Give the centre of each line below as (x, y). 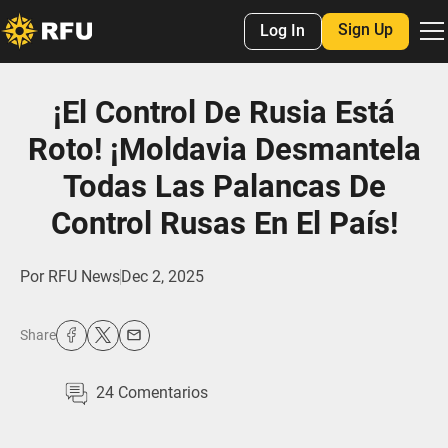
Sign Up (365, 30)
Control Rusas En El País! (224, 224)
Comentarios (161, 393)
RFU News (83, 277)
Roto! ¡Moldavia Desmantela (224, 150)
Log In (283, 31)
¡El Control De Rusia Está (224, 113)
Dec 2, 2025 (162, 277)
